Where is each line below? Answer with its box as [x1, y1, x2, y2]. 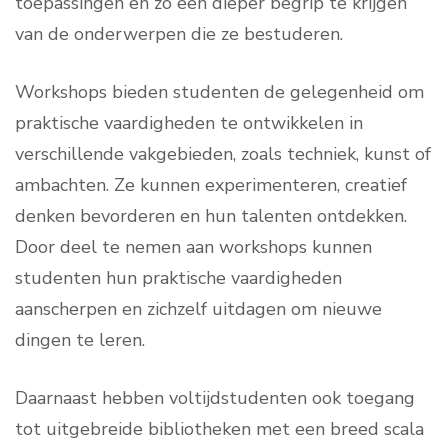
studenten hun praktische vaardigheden [15, 266, 342, 291]
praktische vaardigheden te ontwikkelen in [15, 111, 363, 136]
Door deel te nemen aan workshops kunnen [15, 235, 372, 260]
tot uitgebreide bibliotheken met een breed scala [15, 417, 424, 442]
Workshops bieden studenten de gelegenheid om [15, 80, 424, 105]
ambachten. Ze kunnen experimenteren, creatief [15, 173, 407, 198]
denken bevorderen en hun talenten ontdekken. [15, 204, 407, 229]
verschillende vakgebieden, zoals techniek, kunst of [15, 142, 431, 167]
